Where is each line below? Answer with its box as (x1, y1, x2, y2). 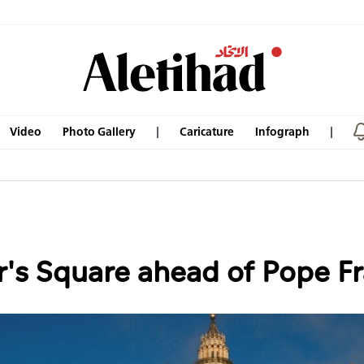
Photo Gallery (63, 123, 136, 140)
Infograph (255, 123, 310, 140)
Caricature (180, 123, 234, 140)
